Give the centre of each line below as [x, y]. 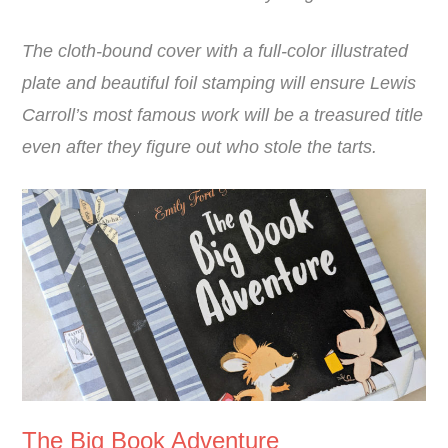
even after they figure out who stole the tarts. [200, 147]
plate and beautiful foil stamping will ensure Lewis [219, 83]
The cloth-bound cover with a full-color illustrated [215, 51]
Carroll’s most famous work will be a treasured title [223, 115]
